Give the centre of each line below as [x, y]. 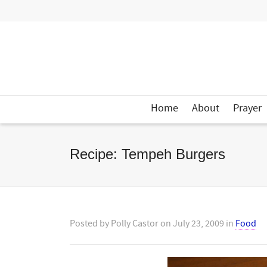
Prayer [247, 108]
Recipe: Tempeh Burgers [148, 154]
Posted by [90, 223]
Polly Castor [135, 223]
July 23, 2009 [198, 223]
